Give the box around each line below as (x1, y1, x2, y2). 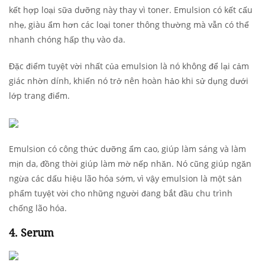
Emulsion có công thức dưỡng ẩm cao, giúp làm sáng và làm (9, 143, 246, 154)
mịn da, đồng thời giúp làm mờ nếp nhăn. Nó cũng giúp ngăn (9, 157, 251, 169)
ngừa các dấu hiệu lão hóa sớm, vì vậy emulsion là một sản (9, 172, 242, 184)
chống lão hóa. (9, 202, 67, 214)
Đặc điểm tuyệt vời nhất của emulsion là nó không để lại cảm (9, 60, 249, 72)
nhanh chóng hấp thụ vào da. (9, 33, 125, 45)
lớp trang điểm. (9, 89, 70, 101)
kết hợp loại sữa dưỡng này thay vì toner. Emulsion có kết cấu (9, 4, 253, 15)
